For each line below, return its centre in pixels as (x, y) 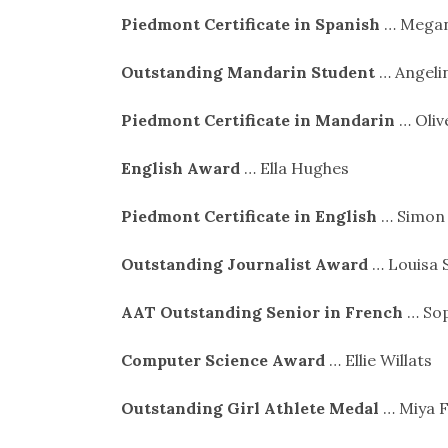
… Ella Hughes (294, 167)
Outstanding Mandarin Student (247, 71)
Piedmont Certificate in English (248, 215)
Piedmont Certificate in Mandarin (257, 119)
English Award (180, 167)
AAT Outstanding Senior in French (261, 311)
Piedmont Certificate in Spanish (250, 23)
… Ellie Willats (378, 359)
